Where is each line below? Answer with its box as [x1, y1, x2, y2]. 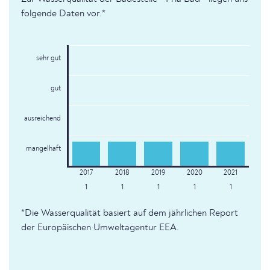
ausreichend [24, 115, 61, 123]
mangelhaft [25, 145, 61, 153]
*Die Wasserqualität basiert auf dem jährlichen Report [21, 209, 238, 219]
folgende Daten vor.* [21, 9, 105, 19]
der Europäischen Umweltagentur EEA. [21, 223, 179, 233]
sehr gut [36, 55, 61, 63]
